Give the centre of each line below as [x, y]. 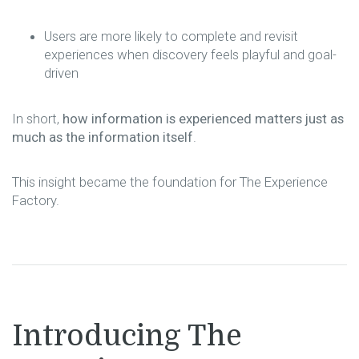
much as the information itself [103, 137]
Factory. [36, 201]
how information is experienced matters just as [203, 118]
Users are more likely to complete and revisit [171, 36]
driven [61, 73]
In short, [37, 118]
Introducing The [127, 336]
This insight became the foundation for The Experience [170, 182]
